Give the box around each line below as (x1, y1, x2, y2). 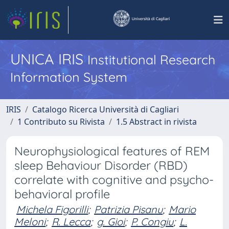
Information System (10, 69, 127, 85)
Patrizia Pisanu (94, 203, 163, 216)
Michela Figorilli (16, 203, 88, 216)
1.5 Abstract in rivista (116, 116, 197, 127)
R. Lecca (52, 215, 90, 228)
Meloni (14, 215, 45, 228)
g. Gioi (97, 215, 125, 228)
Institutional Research (87, 52, 215, 67)
